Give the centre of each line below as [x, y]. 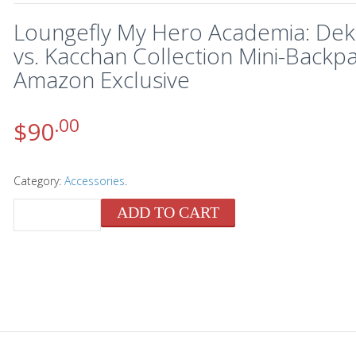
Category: [39, 181]
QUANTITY [50, 214]
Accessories [94, 181]
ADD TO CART [168, 212]
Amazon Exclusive [101, 79]
